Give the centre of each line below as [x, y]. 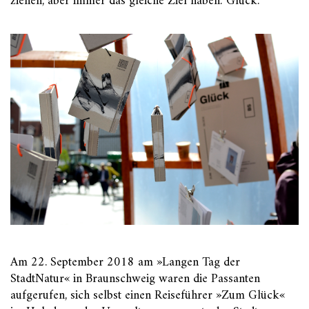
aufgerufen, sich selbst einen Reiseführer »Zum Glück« [148, 295]
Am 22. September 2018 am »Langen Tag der [125, 262]
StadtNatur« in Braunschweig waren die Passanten [135, 279]
